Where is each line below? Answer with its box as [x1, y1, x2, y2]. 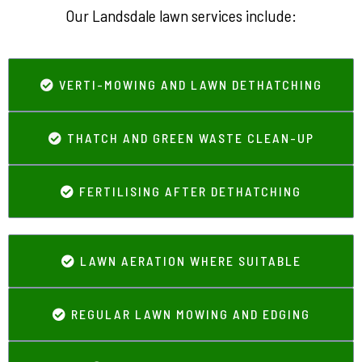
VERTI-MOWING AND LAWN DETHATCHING [58, 77, 322, 92]
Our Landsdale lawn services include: [65, 6, 297, 25]
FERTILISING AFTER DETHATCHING [79, 183, 301, 199]
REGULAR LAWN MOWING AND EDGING [70, 306, 310, 322]
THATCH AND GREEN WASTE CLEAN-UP [66, 130, 314, 145]
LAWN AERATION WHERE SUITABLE [79, 253, 301, 268]
